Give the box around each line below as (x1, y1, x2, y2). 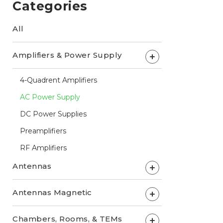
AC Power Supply (20, 92, 80, 102)
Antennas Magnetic (12, 187, 92, 197)
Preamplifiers (20, 126, 66, 135)
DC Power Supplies (20, 109, 87, 118)
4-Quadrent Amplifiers (20, 75, 97, 85)
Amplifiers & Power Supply (12, 50, 122, 60)
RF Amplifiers (20, 143, 67, 152)
